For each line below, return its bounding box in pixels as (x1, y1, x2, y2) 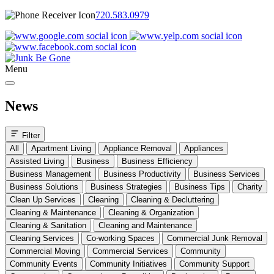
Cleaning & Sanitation (10, 220, 86, 230)
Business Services (193, 169, 260, 179)
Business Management (10, 169, 91, 179)
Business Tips (174, 182, 225, 191)
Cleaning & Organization (108, 207, 194, 217)
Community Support (179, 259, 250, 268)
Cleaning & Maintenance (10, 207, 96, 217)
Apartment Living (31, 143, 91, 153)
